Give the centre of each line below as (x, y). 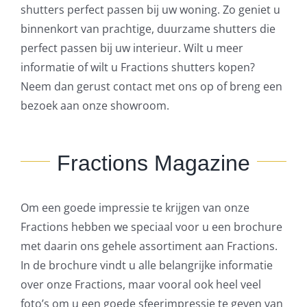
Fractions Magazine (153, 163)
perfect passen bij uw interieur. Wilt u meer (132, 48)
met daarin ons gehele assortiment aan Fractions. (149, 246)
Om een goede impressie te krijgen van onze (135, 207)
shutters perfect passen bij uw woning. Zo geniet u (150, 9)
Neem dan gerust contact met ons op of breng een (151, 86)
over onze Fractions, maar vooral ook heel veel (140, 284)
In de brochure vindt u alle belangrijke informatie (146, 265)
